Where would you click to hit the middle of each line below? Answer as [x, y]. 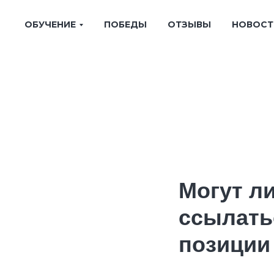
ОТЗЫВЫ [189, 24]
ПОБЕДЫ [125, 24]
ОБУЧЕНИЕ [50, 24]
